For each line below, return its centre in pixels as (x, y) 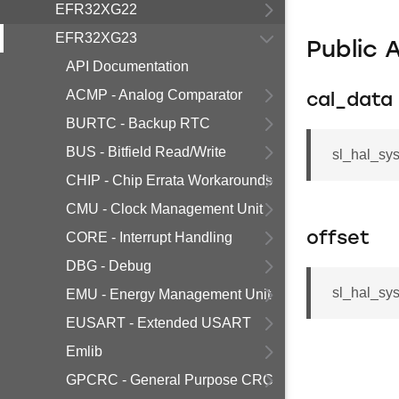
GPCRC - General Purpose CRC (170, 380)
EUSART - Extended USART (159, 323)
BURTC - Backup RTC (138, 123)
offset (338, 239)
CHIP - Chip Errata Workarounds (169, 180)
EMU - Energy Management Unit (168, 294)
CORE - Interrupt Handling (149, 237)
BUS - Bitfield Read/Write (146, 152)
